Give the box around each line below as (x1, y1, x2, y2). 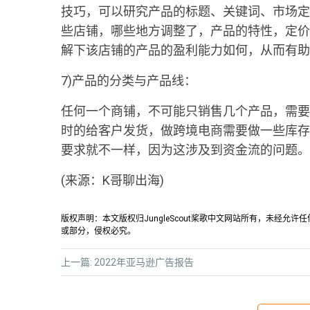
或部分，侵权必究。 (61, 226, 136, 236)
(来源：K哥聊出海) (61, 173, 164, 188)
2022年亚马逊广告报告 (94, 256, 194, 268)
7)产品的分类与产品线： (61, 73, 197, 88)
